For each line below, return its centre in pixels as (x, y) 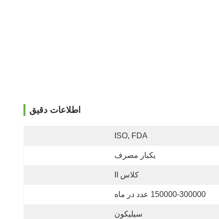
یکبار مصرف (135, 155)
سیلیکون (128, 214)
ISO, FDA (131, 136)
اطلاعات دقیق (55, 110)
